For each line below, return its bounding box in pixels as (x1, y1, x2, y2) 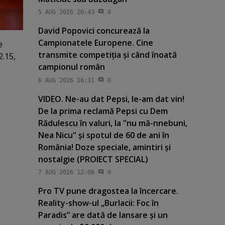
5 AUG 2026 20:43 (38, 9, 94, 16)
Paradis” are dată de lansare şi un (38, 209, 168, 221)
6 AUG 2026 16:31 (38, 76, 94, 84)
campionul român (38, 61, 105, 73)
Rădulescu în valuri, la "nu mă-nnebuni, (38, 117, 187, 129)
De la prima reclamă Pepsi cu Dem (38, 105, 168, 117)
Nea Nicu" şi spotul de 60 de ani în (38, 129, 169, 141)
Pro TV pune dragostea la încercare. (38, 185, 178, 197)
